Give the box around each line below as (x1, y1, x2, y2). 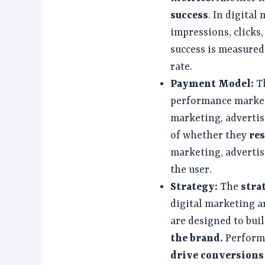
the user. (170, 164, 212, 176)
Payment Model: (170, 78, 257, 91)
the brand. (170, 232, 226, 245)
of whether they (170, 130, 250, 142)
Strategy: (170, 181, 221, 193)
